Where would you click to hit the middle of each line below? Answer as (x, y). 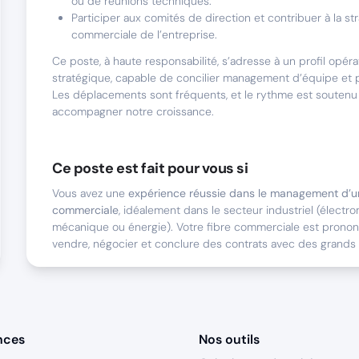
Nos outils (229, 339)
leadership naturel (135, 340)
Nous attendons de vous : (118, 280)
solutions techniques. (126, 323)
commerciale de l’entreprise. (144, 34)
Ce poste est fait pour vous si (150, 168)
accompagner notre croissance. (133, 111)
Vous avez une (90, 193)
